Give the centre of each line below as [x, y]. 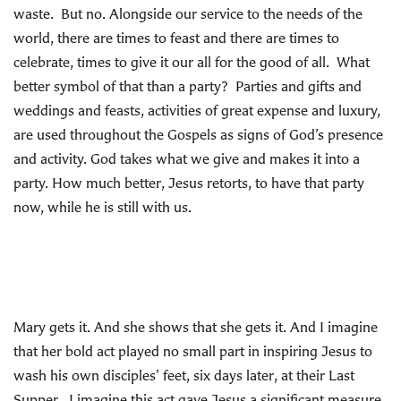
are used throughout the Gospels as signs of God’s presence [198, 134]
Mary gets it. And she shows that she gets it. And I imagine [196, 327]
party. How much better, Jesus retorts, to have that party [189, 183]
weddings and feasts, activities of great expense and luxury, [197, 110]
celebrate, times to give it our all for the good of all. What [192, 62]
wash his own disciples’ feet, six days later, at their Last [184, 375]
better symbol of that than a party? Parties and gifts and [188, 86]
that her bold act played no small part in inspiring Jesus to [193, 351]
